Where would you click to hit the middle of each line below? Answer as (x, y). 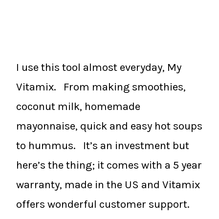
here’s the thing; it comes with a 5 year (109, 165)
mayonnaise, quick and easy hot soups (109, 126)
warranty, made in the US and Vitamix (108, 185)
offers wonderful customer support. (103, 204)
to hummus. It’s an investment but (103, 146)
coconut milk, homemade (78, 107)
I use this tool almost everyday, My (99, 67)
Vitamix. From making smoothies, (101, 87)
